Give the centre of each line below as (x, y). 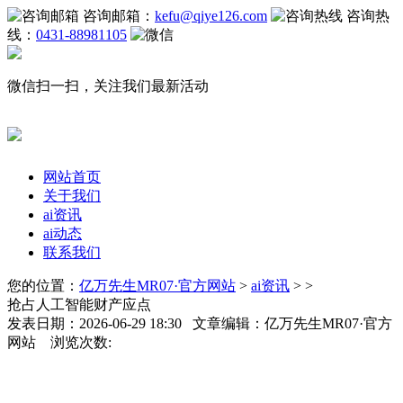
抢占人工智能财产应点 (79, 304)
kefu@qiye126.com (211, 16)
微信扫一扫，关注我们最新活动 (108, 86)
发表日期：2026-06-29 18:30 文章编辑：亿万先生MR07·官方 (200, 323)
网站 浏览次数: (59, 342)
